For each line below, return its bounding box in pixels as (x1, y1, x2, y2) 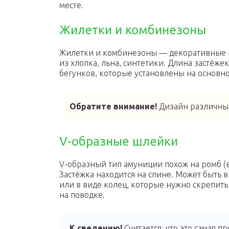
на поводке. (59, 190, 105, 199)
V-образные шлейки (59, 134, 178, 148)
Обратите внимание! (70, 102, 157, 111)
